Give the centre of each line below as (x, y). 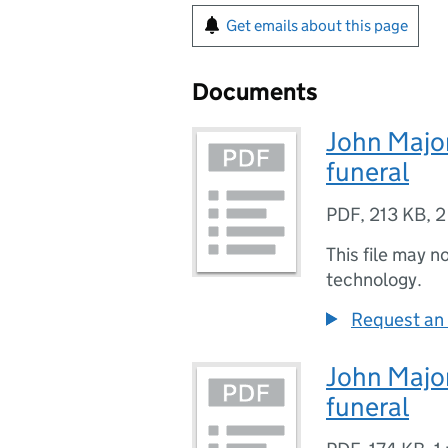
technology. (374, 279)
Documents (255, 91)
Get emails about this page (317, 25)
